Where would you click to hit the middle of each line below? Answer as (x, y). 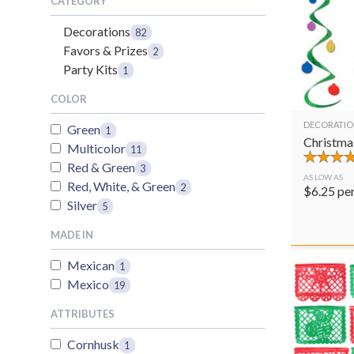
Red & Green (101, 167)
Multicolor (96, 148)
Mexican (91, 265)
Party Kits (90, 69)
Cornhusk (93, 344)
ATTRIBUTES (83, 314)
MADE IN (72, 235)
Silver (82, 205)
